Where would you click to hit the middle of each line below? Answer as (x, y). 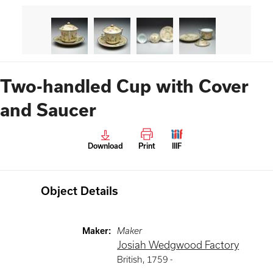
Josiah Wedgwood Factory (178, 245)
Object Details (80, 191)
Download (105, 146)
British (130, 260)
